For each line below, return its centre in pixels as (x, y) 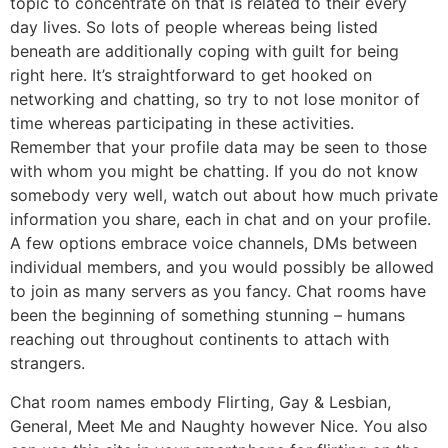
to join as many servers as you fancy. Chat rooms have (218, 291)
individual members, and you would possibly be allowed (222, 267)
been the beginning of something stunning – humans (207, 315)
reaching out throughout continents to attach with (199, 339)
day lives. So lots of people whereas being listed (194, 27)
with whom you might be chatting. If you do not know (214, 171)
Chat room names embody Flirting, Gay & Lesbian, (200, 401)
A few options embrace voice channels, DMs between (213, 243)
